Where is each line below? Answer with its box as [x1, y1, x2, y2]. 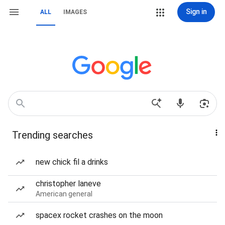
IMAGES [63, 9, 87, 16]
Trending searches [12, 129, 93, 141]
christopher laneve [36, 179, 101, 188]
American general [36, 190, 92, 198]
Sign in [185, 8, 207, 16]
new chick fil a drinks [36, 157, 108, 167]
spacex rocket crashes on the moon [36, 210, 163, 220]
